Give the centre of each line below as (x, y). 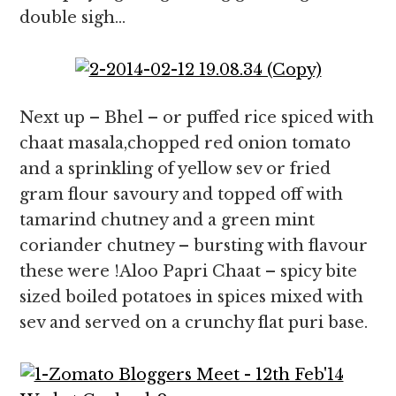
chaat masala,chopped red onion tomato (186, 143)
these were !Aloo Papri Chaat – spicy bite (189, 271)
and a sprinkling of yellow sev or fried (175, 169)
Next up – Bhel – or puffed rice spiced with (197, 118)
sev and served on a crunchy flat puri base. (194, 323)
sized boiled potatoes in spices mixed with (192, 297)
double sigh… (73, 18)
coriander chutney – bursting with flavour (194, 246)
